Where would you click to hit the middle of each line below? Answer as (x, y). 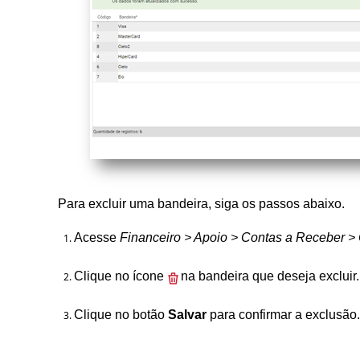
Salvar (189, 315)
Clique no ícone (121, 276)
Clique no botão (121, 315)
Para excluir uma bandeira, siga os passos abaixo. (201, 204)
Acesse (95, 237)
